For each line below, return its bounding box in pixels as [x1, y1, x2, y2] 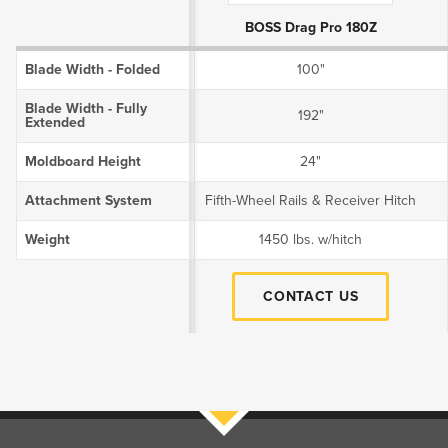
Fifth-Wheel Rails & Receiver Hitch [205, 192, 417, 210]
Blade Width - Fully [24, 100, 147, 118]
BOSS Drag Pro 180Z [244, 18, 377, 36]
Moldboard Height [24, 153, 141, 171]
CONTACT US [263, 288, 359, 306]
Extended [24, 114, 85, 132]
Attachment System [24, 192, 152, 210]
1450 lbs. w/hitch [259, 231, 363, 249]
